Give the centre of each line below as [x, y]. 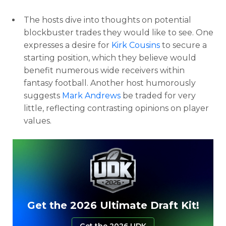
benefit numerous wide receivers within [104, 70]
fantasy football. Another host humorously [110, 83]
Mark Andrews [91, 95]
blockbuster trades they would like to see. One [119, 32]
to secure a [183, 45]
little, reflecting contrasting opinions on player [116, 108]
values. [38, 121]
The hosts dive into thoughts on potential [107, 20]
